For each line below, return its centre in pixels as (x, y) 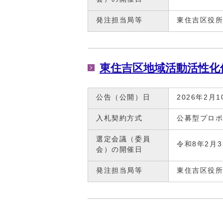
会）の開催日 (119, 149)
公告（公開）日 (123, 97)
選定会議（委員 (123, 139)
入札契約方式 (119, 118)
